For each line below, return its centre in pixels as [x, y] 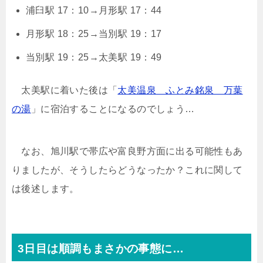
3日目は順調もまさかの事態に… [101, 248]
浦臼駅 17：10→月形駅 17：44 [94, 10]
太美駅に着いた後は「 [65, 90]
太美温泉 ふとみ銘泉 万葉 [180, 90]
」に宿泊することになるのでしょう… [113, 109]
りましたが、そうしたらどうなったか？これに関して [127, 170]
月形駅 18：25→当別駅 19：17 [94, 33]
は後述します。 [45, 188]
